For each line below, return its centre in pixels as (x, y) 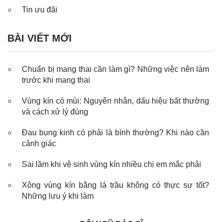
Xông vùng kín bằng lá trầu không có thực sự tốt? (115, 185)
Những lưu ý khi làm (58, 196)
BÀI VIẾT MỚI (40, 38)
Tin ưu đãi (40, 9)
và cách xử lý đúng (55, 111)
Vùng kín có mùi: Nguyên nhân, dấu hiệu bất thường (115, 101)
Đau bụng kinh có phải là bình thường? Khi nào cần (115, 132)
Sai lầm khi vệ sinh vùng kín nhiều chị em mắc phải (111, 164)
